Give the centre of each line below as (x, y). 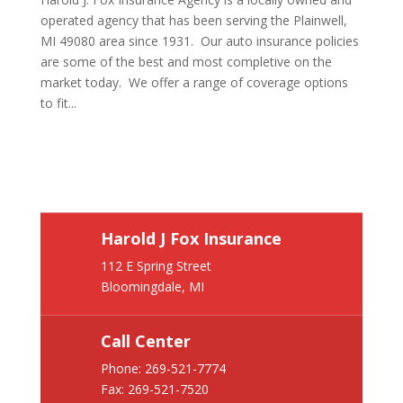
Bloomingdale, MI (152, 287)
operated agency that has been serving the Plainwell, (193, 20)
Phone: (122, 369)
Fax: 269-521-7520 (154, 390)
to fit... (58, 103)
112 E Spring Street (156, 266)
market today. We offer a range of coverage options (194, 82)
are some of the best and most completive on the (186, 62)
